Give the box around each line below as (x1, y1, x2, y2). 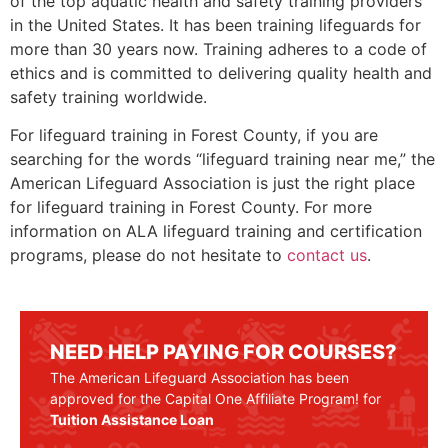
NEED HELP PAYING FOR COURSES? (50, 340, 397, 365)
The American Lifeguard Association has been (50, 369, 349, 387)
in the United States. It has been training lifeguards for (10, 14, 421, 35)
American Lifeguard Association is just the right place (10, 172, 415, 193)
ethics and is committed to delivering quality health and (10, 62, 432, 83)
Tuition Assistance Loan (50, 411, 214, 429)
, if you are (297, 124, 378, 145)
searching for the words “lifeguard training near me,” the (10, 148, 435, 169)
